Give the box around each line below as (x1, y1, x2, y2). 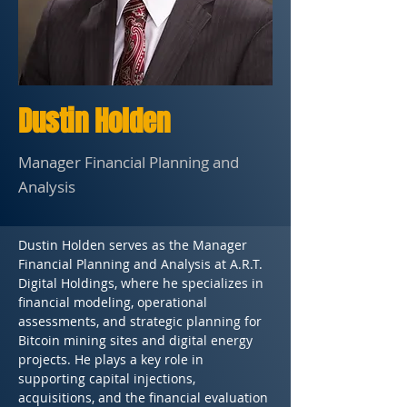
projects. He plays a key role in (18, 351, 207, 368)
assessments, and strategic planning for (18, 313, 265, 330)
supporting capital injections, (18, 370, 199, 387)
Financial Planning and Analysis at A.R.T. (18, 255, 266, 273)
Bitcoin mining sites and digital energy (18, 332, 256, 349)
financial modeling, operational (18, 293, 211, 311)
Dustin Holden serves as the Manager (18, 236, 251, 253)
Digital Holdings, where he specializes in (18, 274, 267, 292)
